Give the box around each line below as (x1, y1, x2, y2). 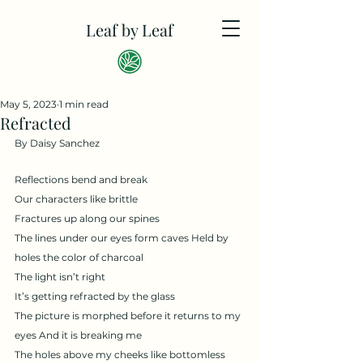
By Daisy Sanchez (15, 137, 100, 149)
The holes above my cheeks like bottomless (15, 348, 228, 361)
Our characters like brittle (15, 193, 138, 205)
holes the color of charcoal (15, 251, 146, 263)
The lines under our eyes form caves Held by (15, 232, 231, 244)
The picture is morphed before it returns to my (15, 310, 243, 322)
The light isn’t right (15, 271, 105, 283)
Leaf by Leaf (86, 19, 173, 41)
